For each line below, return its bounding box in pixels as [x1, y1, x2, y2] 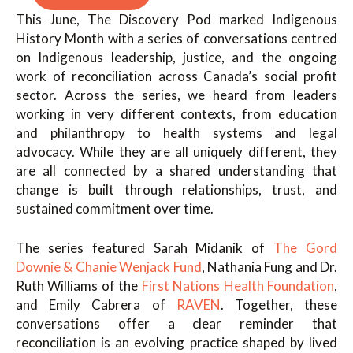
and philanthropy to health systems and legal [16, 124, 337, 141]
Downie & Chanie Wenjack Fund [16, 258, 202, 275]
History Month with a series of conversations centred [16, 30, 337, 46]
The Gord [273, 239, 338, 256]
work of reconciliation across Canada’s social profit [16, 68, 337, 84]
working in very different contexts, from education [16, 106, 337, 122]
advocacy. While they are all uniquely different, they [16, 143, 337, 160]
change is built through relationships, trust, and [16, 181, 337, 198]
